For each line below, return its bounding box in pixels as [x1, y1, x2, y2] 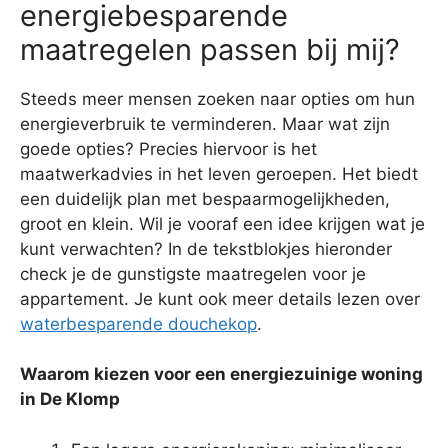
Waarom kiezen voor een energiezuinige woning [20, 364, 423, 385]
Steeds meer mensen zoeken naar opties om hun [20, 88, 415, 109]
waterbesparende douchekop [20, 313, 257, 334]
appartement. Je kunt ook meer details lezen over [20, 288, 420, 309]
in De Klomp [20, 389, 120, 410]
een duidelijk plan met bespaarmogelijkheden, [20, 188, 390, 209]
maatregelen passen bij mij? [20, 31, 400, 67]
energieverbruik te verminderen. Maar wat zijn [20, 113, 390, 134]
